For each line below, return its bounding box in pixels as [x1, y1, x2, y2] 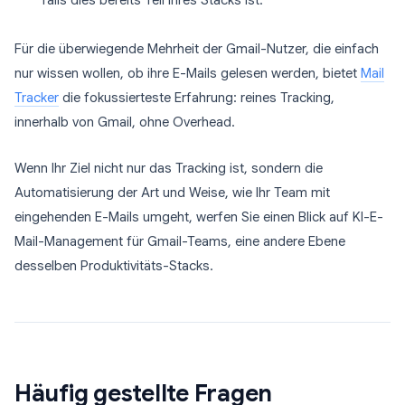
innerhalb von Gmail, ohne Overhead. [14, 114, 235, 130]
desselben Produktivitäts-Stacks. [14, 258, 213, 274]
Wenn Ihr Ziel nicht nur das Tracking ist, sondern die [14, 160, 323, 176]
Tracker [14, 89, 59, 106]
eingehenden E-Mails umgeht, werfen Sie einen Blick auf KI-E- [14, 209, 383, 225]
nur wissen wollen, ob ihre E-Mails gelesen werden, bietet [14, 65, 361, 81]
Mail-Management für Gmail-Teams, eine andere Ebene [14, 233, 345, 250]
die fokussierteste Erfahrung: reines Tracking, [59, 89, 334, 106]
